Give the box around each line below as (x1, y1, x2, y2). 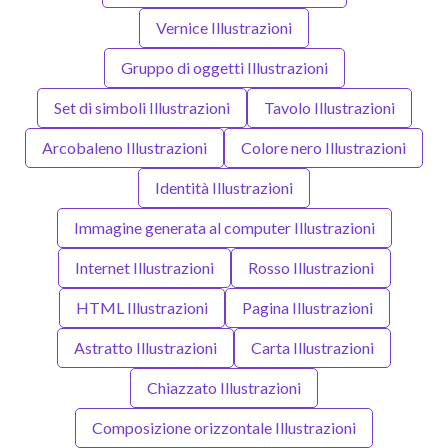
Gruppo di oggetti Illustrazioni (120, 57, 328, 77)
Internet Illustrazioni (74, 257, 214, 277)
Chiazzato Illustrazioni (147, 377, 301, 397)
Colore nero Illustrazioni (241, 137, 406, 157)
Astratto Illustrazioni (74, 337, 217, 357)
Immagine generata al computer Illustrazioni (73, 217, 375, 237)
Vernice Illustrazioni (156, 17, 292, 37)
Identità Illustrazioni (155, 177, 293, 197)
